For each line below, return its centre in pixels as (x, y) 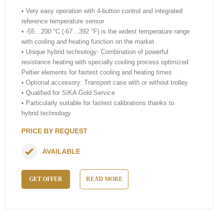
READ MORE (104, 179)
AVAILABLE (61, 152)
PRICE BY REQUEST (54, 131)
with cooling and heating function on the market (88, 41)
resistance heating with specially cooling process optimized (105, 62)
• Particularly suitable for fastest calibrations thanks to (98, 103)
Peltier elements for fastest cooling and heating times (97, 72)
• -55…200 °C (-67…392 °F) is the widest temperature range (106, 31)
